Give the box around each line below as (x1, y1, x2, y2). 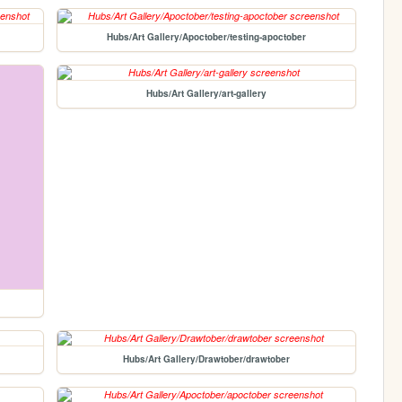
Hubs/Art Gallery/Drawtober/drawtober (123, 353, 291, 366)
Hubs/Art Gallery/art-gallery (146, 87, 267, 100)
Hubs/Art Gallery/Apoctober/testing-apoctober (107, 31, 307, 44)
